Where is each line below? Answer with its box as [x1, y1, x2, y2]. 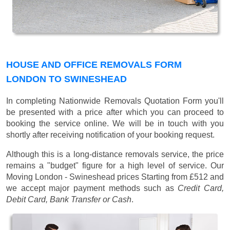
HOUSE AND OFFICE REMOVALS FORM [6, 60, 182, 70]
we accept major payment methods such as [6, 184, 178, 193]
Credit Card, [178, 184, 224, 193]
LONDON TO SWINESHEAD [6, 74, 127, 85]
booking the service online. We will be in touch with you [6, 119, 224, 128]
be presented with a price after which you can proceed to [6, 108, 224, 117]
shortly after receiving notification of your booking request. [6, 130, 215, 140]
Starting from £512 [141, 172, 208, 182]
